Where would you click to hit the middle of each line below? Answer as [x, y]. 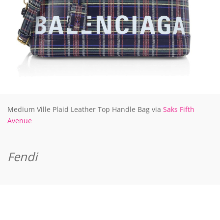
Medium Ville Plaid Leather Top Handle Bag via [84, 110]
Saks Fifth [178, 110]
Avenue [20, 121]
